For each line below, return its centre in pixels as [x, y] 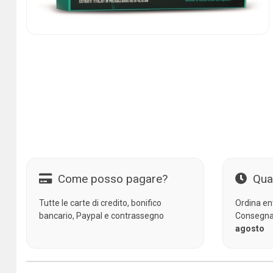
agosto [250, 229]
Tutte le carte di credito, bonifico [100, 203]
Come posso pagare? [112, 179]
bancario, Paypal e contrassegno [101, 216]
